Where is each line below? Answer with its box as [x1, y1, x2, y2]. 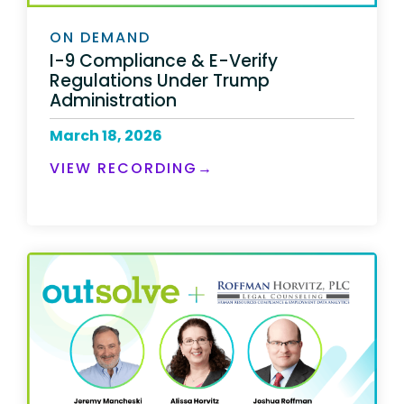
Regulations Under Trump [50, 69, 270, 94]
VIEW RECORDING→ [50, 158, 214, 179]
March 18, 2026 [50, 125, 162, 147]
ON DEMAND [50, 26, 151, 48]
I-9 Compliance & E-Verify [50, 49, 278, 74]
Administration [50, 88, 177, 114]
